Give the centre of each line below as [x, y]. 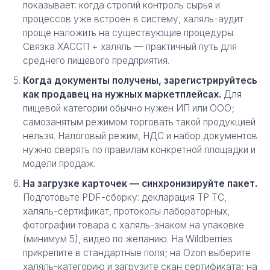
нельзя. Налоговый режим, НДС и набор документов [140, 136]
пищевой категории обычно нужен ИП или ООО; [129, 108]
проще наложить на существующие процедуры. [129, 33]
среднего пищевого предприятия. [96, 61]
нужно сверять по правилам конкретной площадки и [139, 150]
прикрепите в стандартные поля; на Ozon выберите [137, 253]
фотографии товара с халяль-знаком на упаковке [133, 225]
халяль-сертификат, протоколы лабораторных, [126, 211]
